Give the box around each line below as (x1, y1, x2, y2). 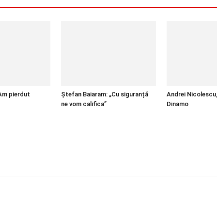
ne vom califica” (61, 100, 107, 108)
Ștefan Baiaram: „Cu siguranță (61, 90, 148, 98)
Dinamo (167, 100, 188, 108)
